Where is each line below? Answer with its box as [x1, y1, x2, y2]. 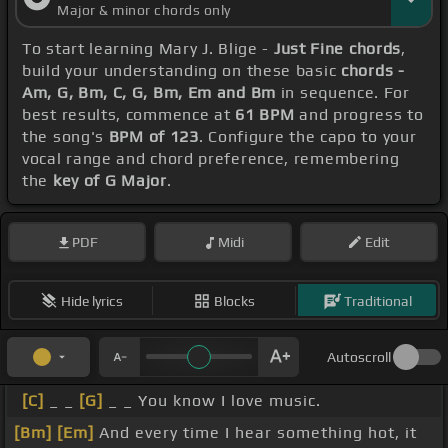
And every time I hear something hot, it [94, 423, 417, 443]
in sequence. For [276, 83, 410, 103]
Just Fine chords [273, 39, 402, 59]
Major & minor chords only [57, 2, 231, 19]
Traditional [343, 292, 412, 309]
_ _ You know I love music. [103, 391, 321, 411]
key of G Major [52, 171, 167, 191]
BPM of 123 [108, 127, 199, 147]
